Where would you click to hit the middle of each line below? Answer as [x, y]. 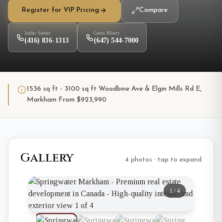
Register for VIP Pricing [60, 10]
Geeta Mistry [107, 33]
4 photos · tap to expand [163, 160]
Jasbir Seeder [38, 33]
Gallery [47, 158]
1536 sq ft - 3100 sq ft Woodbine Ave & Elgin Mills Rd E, [114, 89]
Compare [154, 10]
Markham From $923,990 [67, 100]
